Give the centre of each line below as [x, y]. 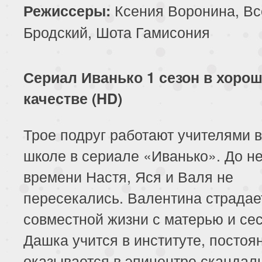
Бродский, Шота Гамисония [117, 31]
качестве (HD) [73, 98]
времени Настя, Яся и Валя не [128, 176]
